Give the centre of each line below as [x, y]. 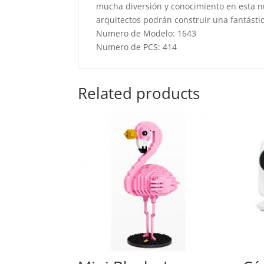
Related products [139, 93]
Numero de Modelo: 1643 [146, 33]
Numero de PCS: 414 [136, 47]
